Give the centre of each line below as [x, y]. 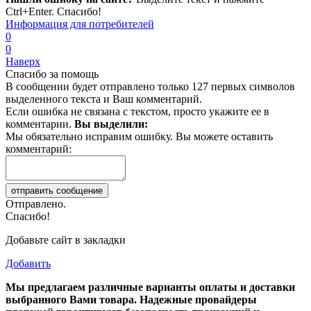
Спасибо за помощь [52, 74]
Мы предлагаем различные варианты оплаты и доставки [150, 287]
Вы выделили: [111, 124]
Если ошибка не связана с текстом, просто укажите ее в [137, 111]
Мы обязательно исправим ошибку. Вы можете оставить [139, 136]
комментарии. [40, 124]
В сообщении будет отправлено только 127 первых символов [150, 86]
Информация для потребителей [80, 24]
